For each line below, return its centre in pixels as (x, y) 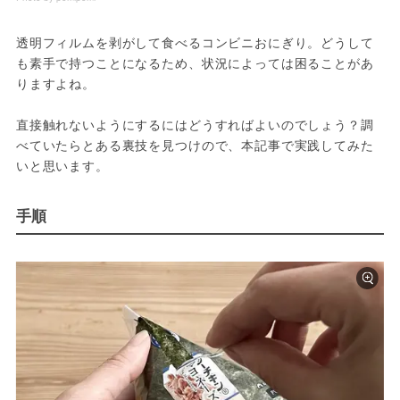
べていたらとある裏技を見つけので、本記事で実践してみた (195, 145)
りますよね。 (55, 83)
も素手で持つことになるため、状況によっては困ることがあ (195, 63)
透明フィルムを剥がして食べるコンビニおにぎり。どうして (195, 42)
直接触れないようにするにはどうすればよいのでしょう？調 (195, 125)
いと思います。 (62, 166)
